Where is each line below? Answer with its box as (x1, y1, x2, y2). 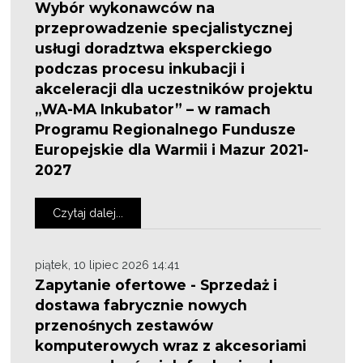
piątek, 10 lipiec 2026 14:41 (35, 258, 180, 271)
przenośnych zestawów (35, 317, 214, 334)
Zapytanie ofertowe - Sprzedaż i (35, 276, 278, 293)
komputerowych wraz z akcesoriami (35, 337, 307, 354)
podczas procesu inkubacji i (35, 60, 246, 77)
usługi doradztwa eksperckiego (35, 40, 273, 57)
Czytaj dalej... (53, 206, 124, 220)
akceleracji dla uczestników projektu (35, 80, 314, 97)
